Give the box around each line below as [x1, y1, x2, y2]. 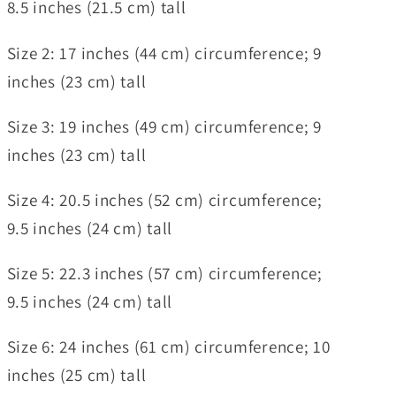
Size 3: [6, 114, 56, 138]
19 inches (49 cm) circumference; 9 [55, 114, 322, 138]
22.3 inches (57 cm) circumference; [55, 262, 323, 286]
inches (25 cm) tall [6, 363, 147, 387]
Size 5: [6, 262, 56, 286]
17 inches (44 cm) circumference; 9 [55, 41, 322, 65]
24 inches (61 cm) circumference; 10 [55, 335, 331, 359]
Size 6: [6, 335, 56, 359]
